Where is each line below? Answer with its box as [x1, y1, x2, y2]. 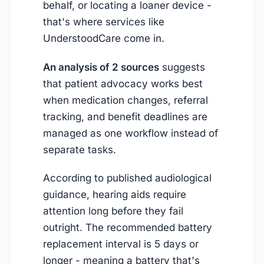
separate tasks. [43, 143, 116, 156]
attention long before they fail [43, 204, 183, 217]
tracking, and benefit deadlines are [43, 110, 207, 123]
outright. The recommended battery [43, 221, 212, 233]
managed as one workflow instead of [43, 127, 218, 139]
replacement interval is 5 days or [43, 237, 199, 250]
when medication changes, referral [43, 94, 208, 106]
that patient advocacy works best [43, 77, 203, 90]
